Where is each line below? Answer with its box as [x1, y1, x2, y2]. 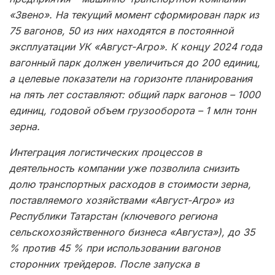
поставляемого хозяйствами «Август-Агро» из [9, 193, 234, 206]
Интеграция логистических [9, 145, 138, 158]
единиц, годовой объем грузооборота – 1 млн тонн [9, 104, 256, 117]
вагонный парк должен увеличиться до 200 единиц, [9, 56, 260, 69]
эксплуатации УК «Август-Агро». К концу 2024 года [9, 40, 262, 53]
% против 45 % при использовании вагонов [9, 241, 220, 254]
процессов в [138, 145, 202, 158]
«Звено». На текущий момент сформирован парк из [9, 8, 259, 21]
